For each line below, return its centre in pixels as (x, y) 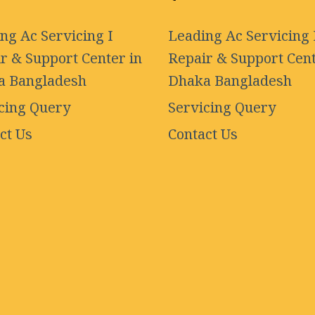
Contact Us (203, 135)
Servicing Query (222, 108)
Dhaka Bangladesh (230, 82)
